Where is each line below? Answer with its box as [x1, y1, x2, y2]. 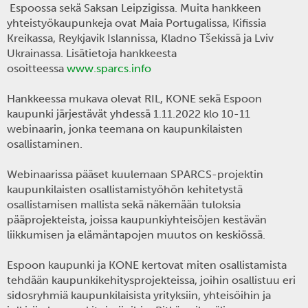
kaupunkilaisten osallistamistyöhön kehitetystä [7, 183, 243, 196]
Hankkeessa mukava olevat [7, 92, 144, 105]
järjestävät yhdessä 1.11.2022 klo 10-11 [54, 107, 250, 120]
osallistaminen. [7, 137, 82, 151]
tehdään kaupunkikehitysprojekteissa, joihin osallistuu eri [7, 274, 296, 287]
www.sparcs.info [67, 62, 151, 75]
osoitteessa [7, 62, 67, 75]
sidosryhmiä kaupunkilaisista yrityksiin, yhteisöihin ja [7, 289, 271, 302]
